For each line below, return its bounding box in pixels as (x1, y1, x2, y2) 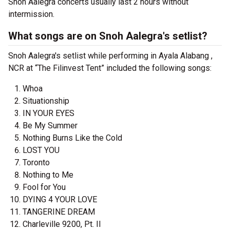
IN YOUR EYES (23, 108, 74, 119)
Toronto (23, 158, 50, 168)
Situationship (23, 96, 69, 106)
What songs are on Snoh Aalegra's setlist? (8, 30, 207, 43)
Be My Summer (23, 121, 78, 131)
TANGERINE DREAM (23, 207, 95, 217)
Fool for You (23, 182, 66, 193)
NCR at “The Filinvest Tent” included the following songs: (8, 63, 212, 73)
